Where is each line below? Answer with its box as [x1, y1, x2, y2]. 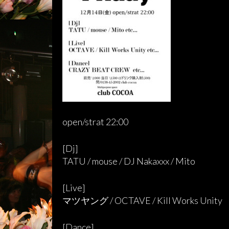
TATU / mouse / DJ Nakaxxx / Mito [62, 155, 195, 167]
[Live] [62, 182, 85, 193]
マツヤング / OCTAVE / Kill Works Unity [62, 195, 222, 206]
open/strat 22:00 [62, 116, 128, 127]
